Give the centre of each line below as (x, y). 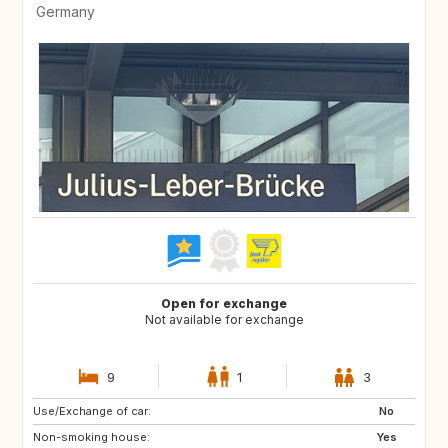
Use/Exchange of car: (92, 411)
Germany (65, 12)
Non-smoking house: (91, 437)
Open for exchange (224, 304)
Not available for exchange (224, 320)
